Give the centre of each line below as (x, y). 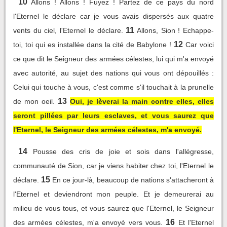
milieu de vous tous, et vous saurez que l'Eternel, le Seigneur (113, 208)
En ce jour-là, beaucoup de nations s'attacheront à (133, 180)
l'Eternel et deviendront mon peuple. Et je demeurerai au (113, 194)
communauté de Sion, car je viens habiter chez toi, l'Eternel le (113, 165)
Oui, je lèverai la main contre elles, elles (142, 101)
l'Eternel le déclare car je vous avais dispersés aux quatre (113, 16)
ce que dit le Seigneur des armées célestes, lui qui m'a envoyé (113, 59)
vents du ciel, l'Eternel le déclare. (68, 30)
